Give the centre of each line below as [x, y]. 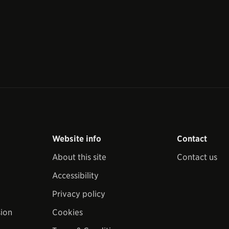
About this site [79, 157]
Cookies [67, 212]
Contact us [197, 157]
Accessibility [75, 176]
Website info [77, 139]
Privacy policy [79, 194]
